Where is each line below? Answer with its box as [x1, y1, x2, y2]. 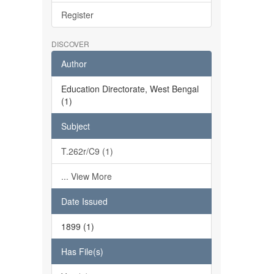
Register [61, 9, 94, 21]
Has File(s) [61, 245, 103, 257]
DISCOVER [51, 39, 89, 49]
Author [61, 57, 87, 70]
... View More [61, 170, 112, 182]
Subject [61, 120, 90, 132]
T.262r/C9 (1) [61, 145, 113, 157]
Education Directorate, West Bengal [61, 83, 199, 95]
